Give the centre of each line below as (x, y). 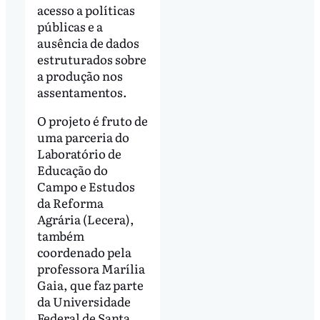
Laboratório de (79, 153)
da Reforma (70, 202)
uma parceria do (83, 136)
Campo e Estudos (86, 186)
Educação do (72, 169)
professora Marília (91, 268)
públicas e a (70, 26)
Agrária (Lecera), (85, 219)
